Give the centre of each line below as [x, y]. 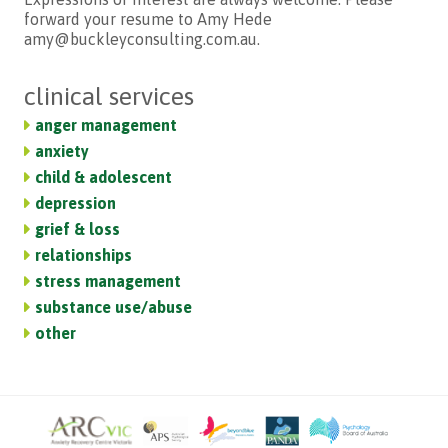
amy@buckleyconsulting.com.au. [142, 39]
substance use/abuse [114, 307]
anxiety [62, 151]
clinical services [109, 96]
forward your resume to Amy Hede [148, 19]
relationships [84, 255]
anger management [106, 125]
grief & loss [78, 229]
